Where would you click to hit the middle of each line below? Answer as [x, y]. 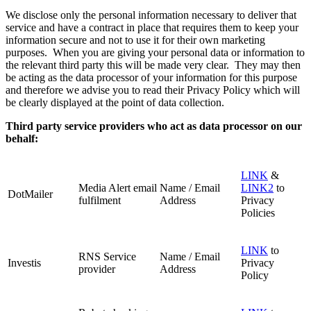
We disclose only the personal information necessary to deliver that [151, 15]
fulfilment [100, 201]
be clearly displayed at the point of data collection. [115, 103]
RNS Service [107, 257]
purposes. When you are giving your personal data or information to [155, 53]
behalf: [22, 139]
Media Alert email [118, 188]
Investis [24, 263]
